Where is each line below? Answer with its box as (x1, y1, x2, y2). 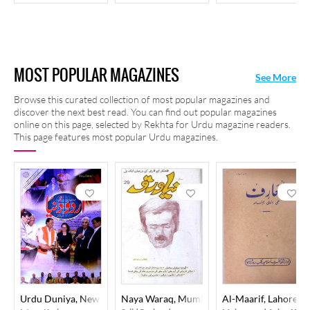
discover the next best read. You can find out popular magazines (14, 106, 277, 118)
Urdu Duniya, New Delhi (20, 293, 125, 304)
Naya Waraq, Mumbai (121, 293, 214, 304)
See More (255, 71, 296, 83)
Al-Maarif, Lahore (222, 293, 298, 304)
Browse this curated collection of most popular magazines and (14, 93, 270, 105)
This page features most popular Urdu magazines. (14, 131, 218, 143)
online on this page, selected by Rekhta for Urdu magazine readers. (14, 118, 291, 130)
